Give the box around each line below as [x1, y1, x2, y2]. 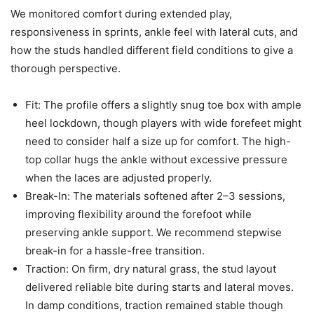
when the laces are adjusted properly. [25, 171, 212, 185]
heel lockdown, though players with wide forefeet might [25, 116, 301, 130]
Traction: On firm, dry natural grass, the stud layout [25, 262, 276, 276]
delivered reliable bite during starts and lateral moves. [25, 280, 294, 294]
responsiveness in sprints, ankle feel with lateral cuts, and [11, 25, 298, 39]
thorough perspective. [11, 62, 121, 76]
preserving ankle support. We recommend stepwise [25, 226, 282, 240]
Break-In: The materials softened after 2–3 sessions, [25, 189, 285, 203]
